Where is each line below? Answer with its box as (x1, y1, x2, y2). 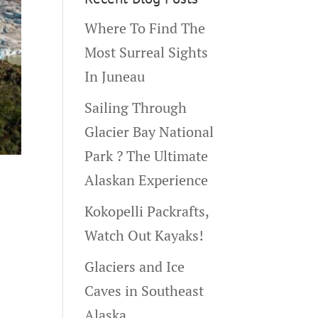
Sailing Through (84, 98, 187, 117)
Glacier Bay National (84, 122, 214, 141)
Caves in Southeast (84, 281, 204, 300)
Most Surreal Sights (84, 43, 209, 62)
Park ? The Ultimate (84, 146, 209, 165)
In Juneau (84, 67, 146, 86)
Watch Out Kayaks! (84, 226, 204, 245)
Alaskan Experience (84, 170, 209, 190)
